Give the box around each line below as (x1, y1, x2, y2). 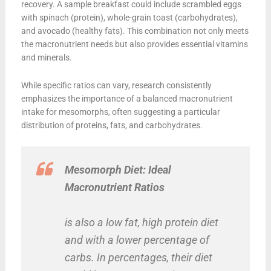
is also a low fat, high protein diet (64, 215, 218, 229)
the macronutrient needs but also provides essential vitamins (21, 39, 248, 49)
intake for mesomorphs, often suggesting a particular (21, 106, 220, 117)
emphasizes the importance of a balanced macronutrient (21, 93, 233, 103)
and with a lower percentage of (64, 233, 209, 246)
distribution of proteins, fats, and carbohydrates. (21, 120, 203, 130)
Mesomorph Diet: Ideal (64, 163, 171, 176)
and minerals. (21, 52, 72, 62)
